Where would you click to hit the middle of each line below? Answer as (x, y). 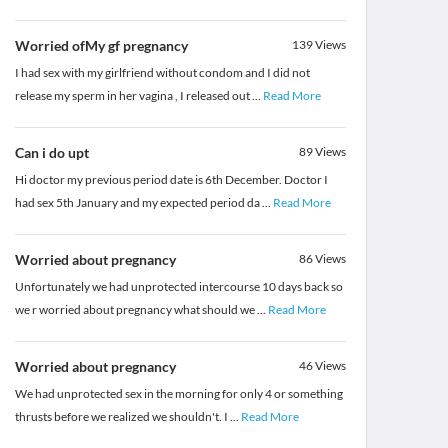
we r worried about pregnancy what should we (135, 310)
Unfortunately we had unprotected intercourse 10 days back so (178, 287)
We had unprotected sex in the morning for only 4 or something (178, 394)
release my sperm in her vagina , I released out (133, 96)
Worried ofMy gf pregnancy (101, 46)
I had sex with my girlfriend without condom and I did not (162, 73)
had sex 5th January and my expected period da (138, 203)
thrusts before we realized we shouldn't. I (122, 417)
